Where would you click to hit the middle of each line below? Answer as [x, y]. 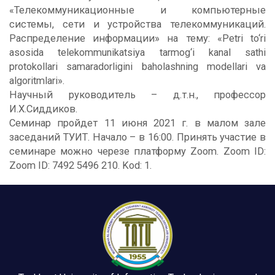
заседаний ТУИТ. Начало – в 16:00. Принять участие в [137, 137]
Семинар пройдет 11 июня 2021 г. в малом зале [137, 123]
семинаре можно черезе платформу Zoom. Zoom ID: [137, 151]
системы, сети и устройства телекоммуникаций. [137, 24]
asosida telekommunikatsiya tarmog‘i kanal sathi [137, 52]
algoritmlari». [37, 80]
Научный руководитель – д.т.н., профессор [137, 95]
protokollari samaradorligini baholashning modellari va [137, 66]
